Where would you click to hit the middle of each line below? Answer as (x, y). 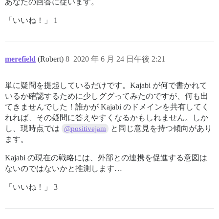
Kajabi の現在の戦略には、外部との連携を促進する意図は (106, 158)
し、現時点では (33, 128)
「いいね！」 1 (31, 20)
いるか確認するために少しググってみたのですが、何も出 (107, 96)
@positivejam (85, 129)
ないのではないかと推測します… (64, 168)
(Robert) (52, 59)
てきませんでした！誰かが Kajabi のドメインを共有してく (107, 107)
